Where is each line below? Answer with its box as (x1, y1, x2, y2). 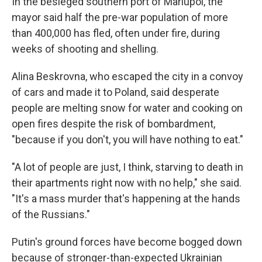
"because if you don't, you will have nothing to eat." (12, 133, 243, 146)
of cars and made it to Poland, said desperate (12, 86, 219, 98)
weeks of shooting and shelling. (12, 43, 158, 55)
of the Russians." (12, 208, 90, 220)
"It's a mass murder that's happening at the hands (12, 192, 240, 205)
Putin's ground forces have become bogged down (12, 236, 242, 248)
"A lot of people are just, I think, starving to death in (12, 161, 243, 173)
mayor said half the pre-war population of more (12, 11, 228, 23)
